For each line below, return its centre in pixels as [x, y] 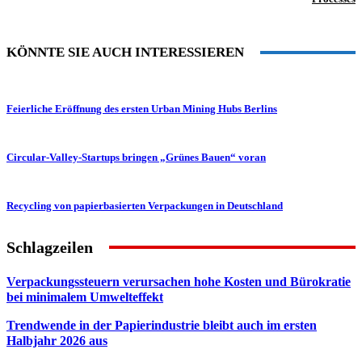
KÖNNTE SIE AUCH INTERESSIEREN [125, 53]
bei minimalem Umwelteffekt [85, 297]
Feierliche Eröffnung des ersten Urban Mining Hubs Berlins [142, 109]
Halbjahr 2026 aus [57, 341]
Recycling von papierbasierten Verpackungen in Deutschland [145, 206]
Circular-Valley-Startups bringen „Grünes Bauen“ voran [136, 158]
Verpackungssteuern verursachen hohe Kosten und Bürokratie [179, 282]
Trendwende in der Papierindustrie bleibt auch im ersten [162, 326]
